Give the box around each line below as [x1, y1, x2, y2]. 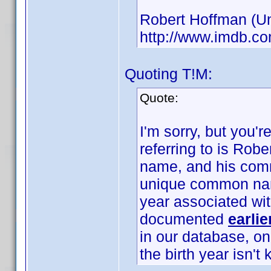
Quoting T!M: [125, 65, 212, 82]
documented [140, 211, 228, 227]
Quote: [140, 91, 178, 105]
